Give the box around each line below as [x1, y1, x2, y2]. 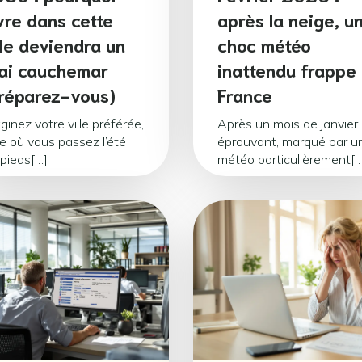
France [217, 82, 272, 107]
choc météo [217, 32, 311, 57]
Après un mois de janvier [217, 116, 358, 133]
